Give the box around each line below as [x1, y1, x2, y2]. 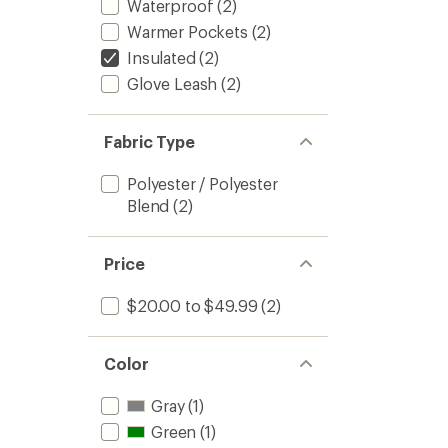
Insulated [127, 48, 196, 67]
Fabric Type [104, 132, 196, 151]
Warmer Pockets [127, 22, 248, 41]
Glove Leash [127, 74, 218, 93]
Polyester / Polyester [127, 174, 278, 193]
